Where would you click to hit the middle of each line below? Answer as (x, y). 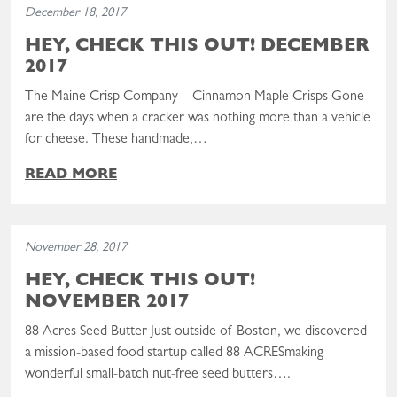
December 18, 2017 (75, 13)
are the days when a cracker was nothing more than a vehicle (198, 118)
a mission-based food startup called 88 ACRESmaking (174, 353)
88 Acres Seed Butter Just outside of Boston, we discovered (196, 332)
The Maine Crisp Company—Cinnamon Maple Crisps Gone (195, 97)
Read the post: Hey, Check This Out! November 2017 (164, 234)
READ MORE (71, 175)
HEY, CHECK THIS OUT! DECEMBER (197, 47)
